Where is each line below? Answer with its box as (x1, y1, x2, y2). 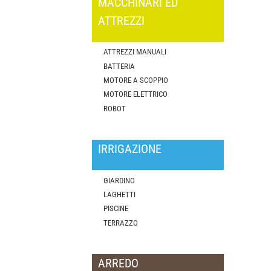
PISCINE (103, 204, 129, 214)
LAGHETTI (103, 189, 136, 199)
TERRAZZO (103, 218, 139, 227)
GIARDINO (103, 175, 135, 185)
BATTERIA (103, 61, 135, 71)
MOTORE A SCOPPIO (103, 76, 169, 85)
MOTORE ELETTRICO (103, 90, 168, 99)
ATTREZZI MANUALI (103, 47, 167, 57)
